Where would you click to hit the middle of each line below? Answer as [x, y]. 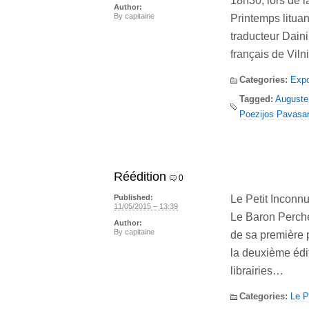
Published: [133, 198]
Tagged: [256, 99]
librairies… [257, 270]
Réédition [140, 176]
